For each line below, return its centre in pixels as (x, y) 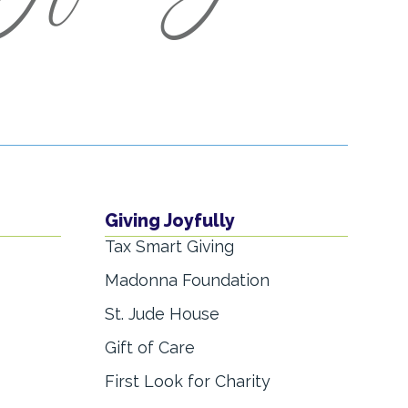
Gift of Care (150, 348)
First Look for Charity (188, 382)
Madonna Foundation (187, 280)
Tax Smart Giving (169, 247)
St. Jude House (162, 314)
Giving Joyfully (170, 221)
